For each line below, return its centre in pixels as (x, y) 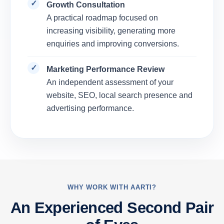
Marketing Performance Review (105, 69)
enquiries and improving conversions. (113, 44)
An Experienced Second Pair (112, 208)
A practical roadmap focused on (102, 18)
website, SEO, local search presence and (119, 95)
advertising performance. (90, 108)
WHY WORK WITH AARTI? (112, 187)
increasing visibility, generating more (111, 31)
